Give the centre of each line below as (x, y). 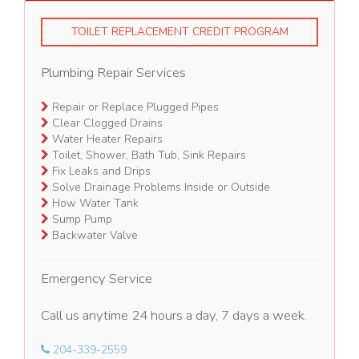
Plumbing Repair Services (114, 73)
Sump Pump (81, 220)
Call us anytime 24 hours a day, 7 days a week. (174, 316)
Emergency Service (97, 279)
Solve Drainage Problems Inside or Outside (160, 188)
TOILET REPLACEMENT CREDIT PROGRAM (179, 32)
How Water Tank (94, 204)
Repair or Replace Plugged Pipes (134, 107)
